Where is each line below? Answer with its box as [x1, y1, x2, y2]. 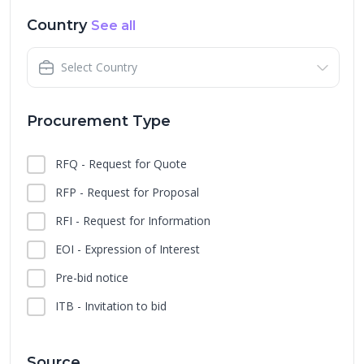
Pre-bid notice [55, 270, 128, 285]
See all [91, 18, 136, 33]
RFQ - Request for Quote [55, 156, 187, 171]
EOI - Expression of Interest [55, 241, 200, 257]
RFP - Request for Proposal [55, 184, 199, 200]
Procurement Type [27, 112, 171, 130]
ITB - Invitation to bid [55, 298, 167, 314]
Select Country [61, 59, 137, 75]
